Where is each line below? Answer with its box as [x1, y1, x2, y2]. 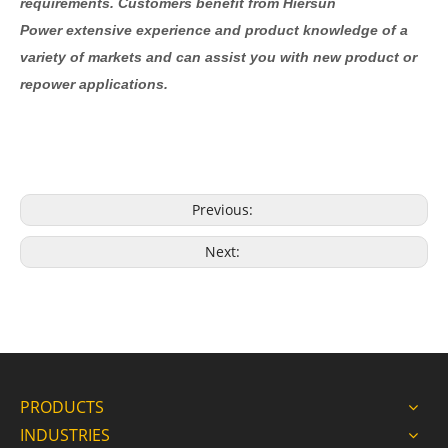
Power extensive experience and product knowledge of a [20, 21, 408, 38]
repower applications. [20, 75, 168, 92]
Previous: [191, 199, 257, 219]
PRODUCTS [20, 395, 104, 418]
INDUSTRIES [20, 423, 110, 446]
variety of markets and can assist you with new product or [20, 48, 417, 65]
